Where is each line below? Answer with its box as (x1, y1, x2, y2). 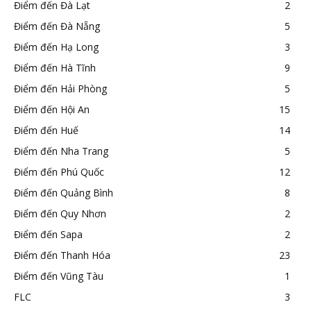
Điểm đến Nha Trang (14, 144, 108, 158)
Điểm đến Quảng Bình (14, 185, 113, 199)
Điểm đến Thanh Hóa (14, 248, 110, 262)
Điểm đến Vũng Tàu (14, 269, 103, 283)
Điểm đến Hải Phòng (14, 81, 107, 95)
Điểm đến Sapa (14, 227, 83, 241)
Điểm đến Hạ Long (14, 40, 99, 53)
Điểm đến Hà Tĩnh (14, 60, 96, 74)
